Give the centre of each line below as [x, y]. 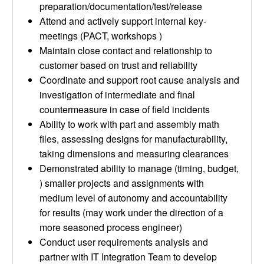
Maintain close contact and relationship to [126, 50]
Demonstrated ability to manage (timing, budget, [139, 168]
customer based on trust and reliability [118, 65]
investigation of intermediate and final [117, 95]
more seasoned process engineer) [111, 227]
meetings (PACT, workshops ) [101, 36]
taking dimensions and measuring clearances [134, 154]
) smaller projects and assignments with [122, 183]
